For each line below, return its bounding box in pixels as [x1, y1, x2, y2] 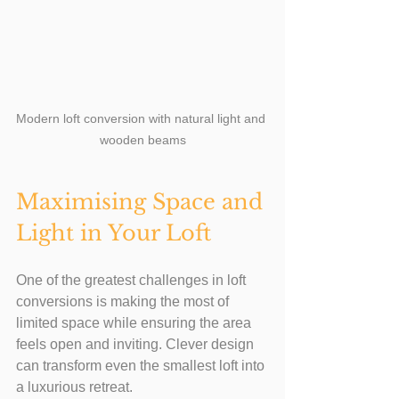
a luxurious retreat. [16, 379, 133, 395]
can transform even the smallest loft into [16, 357, 268, 373]
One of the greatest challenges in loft [16, 272, 249, 288]
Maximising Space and [16, 188, 269, 215]
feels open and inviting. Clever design [16, 336, 257, 352]
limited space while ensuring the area [16, 314, 255, 330]
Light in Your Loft [16, 219, 211, 246]
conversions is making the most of [16, 293, 232, 309]
